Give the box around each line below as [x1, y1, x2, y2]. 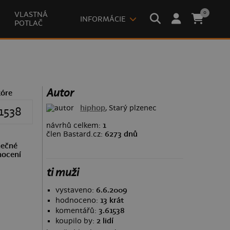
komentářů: [55, 206, 99, 215]
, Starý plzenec [105, 103, 157, 112]
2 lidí [96, 216, 113, 225]
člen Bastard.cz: [46, 129, 105, 139]
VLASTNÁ [14, 10, 48, 19]
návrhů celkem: [46, 121, 103, 130]
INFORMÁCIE [80, 14, 126, 24]
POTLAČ [14, 19, 43, 28]
